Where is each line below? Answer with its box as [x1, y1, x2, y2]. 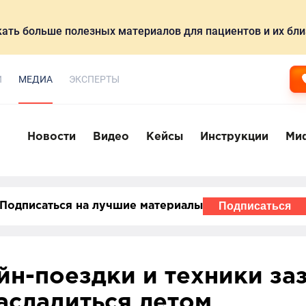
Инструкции [200, 131, 268, 142]
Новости [27, 131, 76, 142]
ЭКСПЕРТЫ [69, 74, 120, 85]
